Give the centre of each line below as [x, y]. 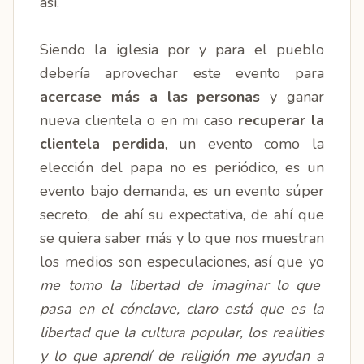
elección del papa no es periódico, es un [182, 167]
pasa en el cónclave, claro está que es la [182, 309]
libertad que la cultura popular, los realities [182, 332]
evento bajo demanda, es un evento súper [182, 191]
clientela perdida [102, 144]
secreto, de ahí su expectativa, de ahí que [182, 214]
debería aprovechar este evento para [182, 73]
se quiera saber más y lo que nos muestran [182, 238]
